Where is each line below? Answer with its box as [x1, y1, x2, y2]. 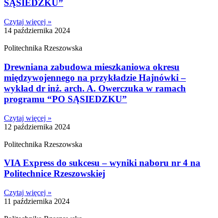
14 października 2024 [4, 26, 70, 35]
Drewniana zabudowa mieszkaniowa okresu [4, 61, 180, 72]
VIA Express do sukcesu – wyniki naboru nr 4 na [4, 158, 200, 168]
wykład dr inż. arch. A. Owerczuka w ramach [4, 83, 186, 93]
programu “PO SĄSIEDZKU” [4, 93, 127, 104]
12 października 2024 [4, 122, 70, 131]
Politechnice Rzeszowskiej [4, 168, 105, 179]
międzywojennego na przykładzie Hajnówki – [4, 72, 186, 83]
